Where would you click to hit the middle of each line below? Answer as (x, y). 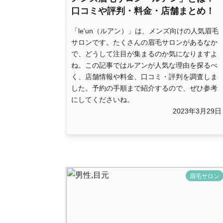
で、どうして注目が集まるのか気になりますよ (144, 54)
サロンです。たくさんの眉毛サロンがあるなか (144, 43)
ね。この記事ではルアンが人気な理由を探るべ (144, 65)
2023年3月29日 (197, 111)
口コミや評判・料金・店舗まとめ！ (143, 11)
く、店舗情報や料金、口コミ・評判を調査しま (144, 77)
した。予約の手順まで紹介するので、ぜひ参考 (144, 88)
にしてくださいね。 (103, 100)
